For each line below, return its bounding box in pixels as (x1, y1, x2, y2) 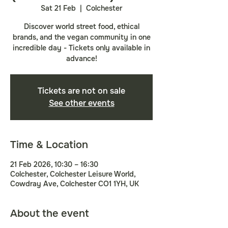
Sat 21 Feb (41, 4, 76, 13)
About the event (10, 207, 89, 220)
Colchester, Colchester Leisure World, (10, 169, 135, 179)
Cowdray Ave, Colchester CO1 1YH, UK (10, 179, 139, 188)
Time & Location (10, 138, 88, 151)
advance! (66, 54, 97, 63)
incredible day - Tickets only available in (13, 43, 150, 52)
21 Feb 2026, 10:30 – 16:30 (10, 160, 98, 169)
